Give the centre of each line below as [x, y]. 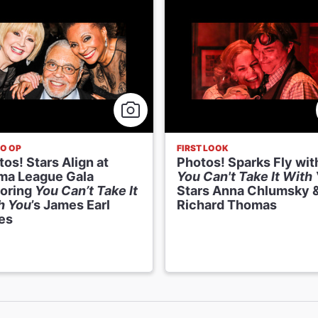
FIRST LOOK [203, 148]
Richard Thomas [227, 205]
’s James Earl [70, 205]
